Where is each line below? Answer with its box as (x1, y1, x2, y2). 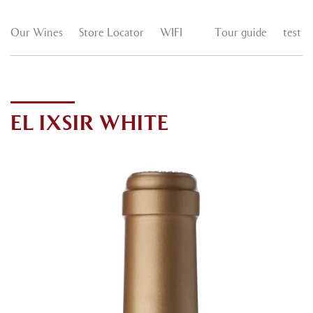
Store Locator (79, 28, 144, 39)
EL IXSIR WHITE (10, 115, 169, 135)
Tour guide (214, 28, 267, 39)
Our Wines (10, 28, 63, 39)
